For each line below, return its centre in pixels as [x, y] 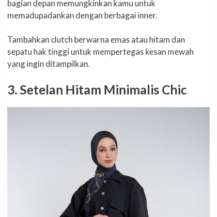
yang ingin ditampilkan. [49, 64]
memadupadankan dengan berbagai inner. [82, 15]
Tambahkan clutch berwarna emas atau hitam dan [96, 40]
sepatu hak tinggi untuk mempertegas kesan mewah [101, 52]
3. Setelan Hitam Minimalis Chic [97, 89]
